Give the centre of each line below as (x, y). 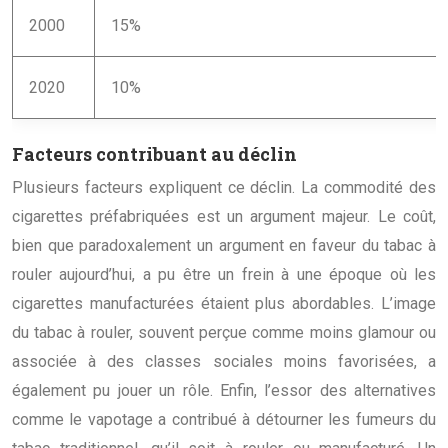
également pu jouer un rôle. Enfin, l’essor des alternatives (224, 390)
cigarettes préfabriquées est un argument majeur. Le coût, (224, 216)
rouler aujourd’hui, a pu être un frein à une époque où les (224, 274)
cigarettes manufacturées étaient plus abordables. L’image (224, 303)
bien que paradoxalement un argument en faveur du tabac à (224, 245)
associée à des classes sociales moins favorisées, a (224, 361)
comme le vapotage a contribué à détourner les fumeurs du (224, 419)
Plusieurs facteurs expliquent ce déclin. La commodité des (224, 187)
